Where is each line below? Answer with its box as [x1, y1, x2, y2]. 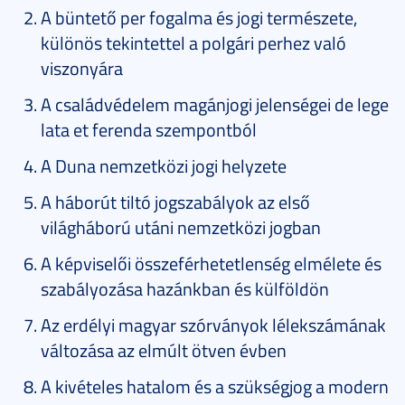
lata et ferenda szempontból [41, 116, 257, 142]
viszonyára [41, 54, 123, 80]
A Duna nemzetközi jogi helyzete [41, 152, 287, 178]
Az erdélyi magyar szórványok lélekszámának [41, 311, 386, 337]
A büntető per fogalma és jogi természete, [41, 4, 357, 30]
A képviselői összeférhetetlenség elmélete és [41, 250, 381, 276]
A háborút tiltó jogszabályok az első [41, 188, 310, 214]
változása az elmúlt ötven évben [41, 336, 287, 363]
